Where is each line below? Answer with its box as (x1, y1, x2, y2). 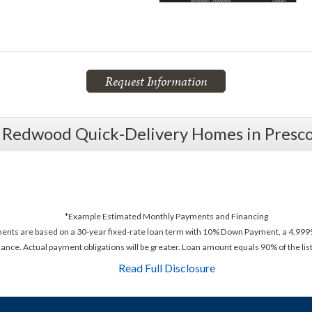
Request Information (104, 72, 208, 90)
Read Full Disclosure (118, 261, 215, 274)
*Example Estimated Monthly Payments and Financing (65, 211, 268, 221)
